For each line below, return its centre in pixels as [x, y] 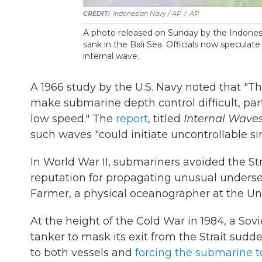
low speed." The [73, 119]
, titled [166, 119]
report [132, 119]
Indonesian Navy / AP [147, 13]
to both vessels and [83, 253]
